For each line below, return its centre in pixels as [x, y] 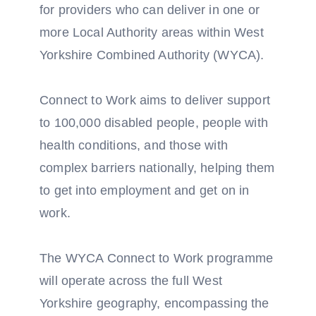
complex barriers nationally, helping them [157, 168]
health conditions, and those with [134, 145]
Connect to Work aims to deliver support [155, 100]
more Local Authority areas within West [152, 32]
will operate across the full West [131, 281]
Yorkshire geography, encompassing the [154, 303]
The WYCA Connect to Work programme [157, 258]
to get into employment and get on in [145, 190]
